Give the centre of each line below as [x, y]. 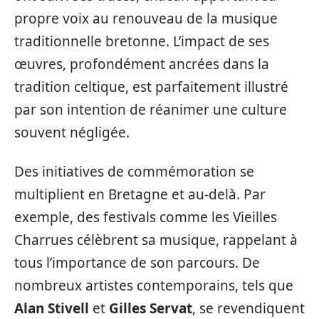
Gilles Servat [151, 308]
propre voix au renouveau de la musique [146, 19]
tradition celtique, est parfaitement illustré [151, 87]
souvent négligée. [72, 132]
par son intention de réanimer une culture [151, 110]
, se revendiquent [249, 308]
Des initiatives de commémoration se [134, 171]
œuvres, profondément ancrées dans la [142, 64]
